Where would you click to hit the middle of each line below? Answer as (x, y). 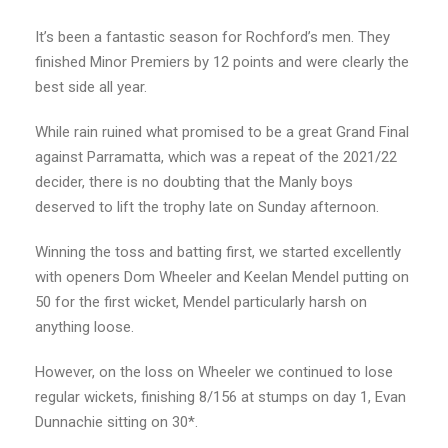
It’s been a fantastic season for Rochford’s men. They (212, 37)
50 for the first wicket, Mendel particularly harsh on (201, 302)
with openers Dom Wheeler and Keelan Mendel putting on (222, 277)
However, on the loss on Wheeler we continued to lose (214, 372)
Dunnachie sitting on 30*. (116, 422)
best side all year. (91, 87)
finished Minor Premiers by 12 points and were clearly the (222, 62)
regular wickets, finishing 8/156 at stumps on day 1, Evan (220, 397)
